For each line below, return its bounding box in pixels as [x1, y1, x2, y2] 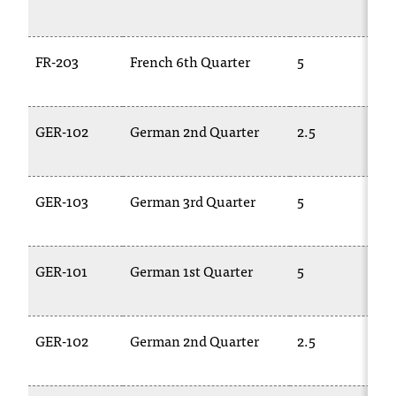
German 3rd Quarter [130, 189, 255, 212]
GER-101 [35, 259, 88, 282]
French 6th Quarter [130, 49, 250, 72]
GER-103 [35, 189, 88, 212]
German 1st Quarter [130, 259, 253, 282]
